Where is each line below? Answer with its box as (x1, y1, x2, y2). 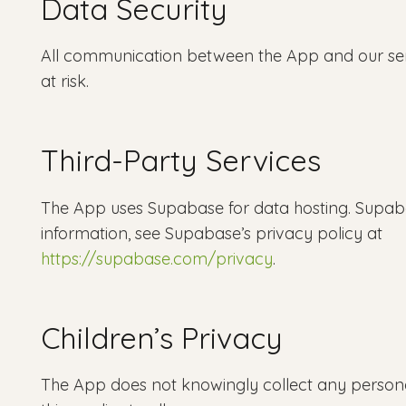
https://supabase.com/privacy (41, 247, 273, 269)
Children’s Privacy (41, 319, 283, 356)
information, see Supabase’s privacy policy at (41, 222, 382, 244)
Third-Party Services (41, 142, 321, 179)
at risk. (41, 71, 89, 92)
